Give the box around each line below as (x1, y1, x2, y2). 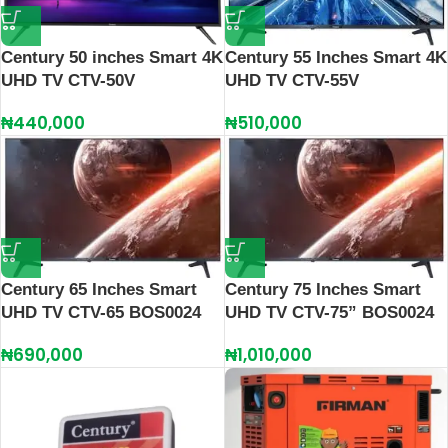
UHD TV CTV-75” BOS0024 (224, 302, 434, 322)
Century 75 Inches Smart (224, 279, 421, 299)
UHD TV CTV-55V (224, 70, 359, 90)
